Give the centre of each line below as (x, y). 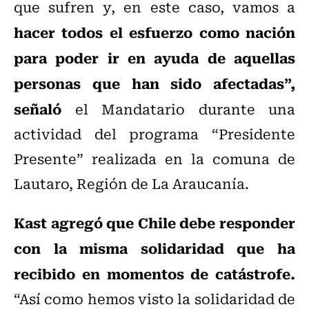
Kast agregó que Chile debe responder (154, 222)
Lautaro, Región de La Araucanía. (131, 183)
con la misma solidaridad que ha (154, 248)
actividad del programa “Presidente (154, 134)
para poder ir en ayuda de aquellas (154, 58)
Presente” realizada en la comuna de (154, 159)
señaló (38, 109)
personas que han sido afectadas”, (154, 83)
